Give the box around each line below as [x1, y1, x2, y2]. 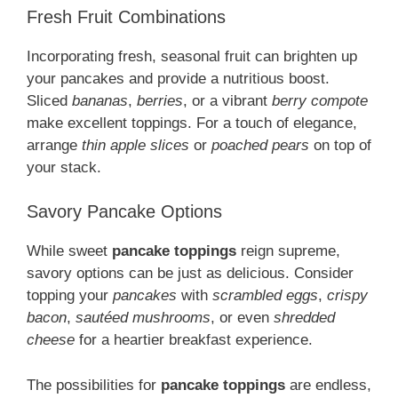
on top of [309, 136, 371, 154]
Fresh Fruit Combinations [27, 6, 226, 27]
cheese [27, 331, 75, 349]
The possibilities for [27, 376, 161, 394]
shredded [274, 309, 335, 327]
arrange [27, 136, 82, 154]
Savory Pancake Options [27, 202, 222, 222]
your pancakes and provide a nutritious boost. [27, 69, 330, 87]
